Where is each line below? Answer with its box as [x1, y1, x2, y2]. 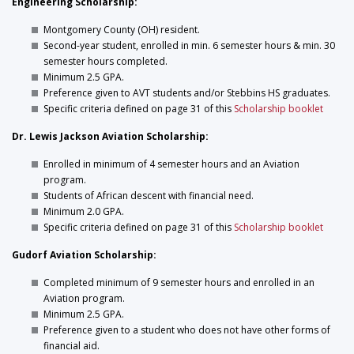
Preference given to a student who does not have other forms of [43, 323, 330, 337]
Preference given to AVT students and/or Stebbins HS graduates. [43, 86, 330, 100]
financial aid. [43, 339, 100, 352]
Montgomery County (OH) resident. [43, 23, 200, 36]
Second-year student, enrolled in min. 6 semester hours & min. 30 [43, 39, 335, 52]
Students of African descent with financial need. [43, 189, 254, 202]
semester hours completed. [43, 55, 168, 68]
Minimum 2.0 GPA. [43, 205, 124, 218]
